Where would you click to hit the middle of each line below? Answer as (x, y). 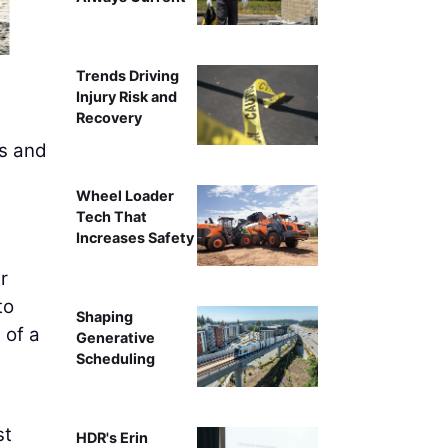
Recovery (108, 117)
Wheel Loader (124, 196)
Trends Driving (127, 75)
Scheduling (115, 359)
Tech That (111, 217)
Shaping (104, 317)
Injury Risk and (126, 96)
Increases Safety (134, 238)
